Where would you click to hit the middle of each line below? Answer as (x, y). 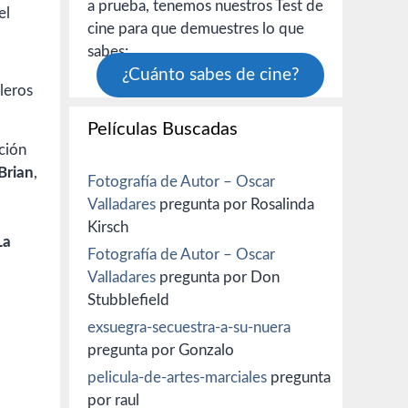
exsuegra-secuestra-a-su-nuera (189, 327)
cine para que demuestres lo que (196, 29)
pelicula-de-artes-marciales (177, 377)
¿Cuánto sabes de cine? (210, 75)
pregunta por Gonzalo (161, 350)
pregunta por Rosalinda (235, 204)
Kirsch (108, 227)
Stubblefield (128, 300)
